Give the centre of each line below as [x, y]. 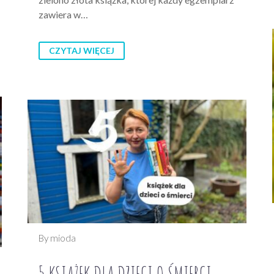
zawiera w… [63, 15]
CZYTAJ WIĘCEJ [82, 51]
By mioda [57, 238]
